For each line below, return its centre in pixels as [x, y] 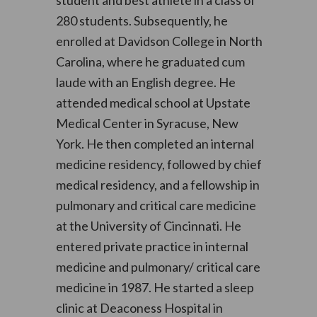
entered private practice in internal [152, 246]
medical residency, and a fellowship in [157, 185]
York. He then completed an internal [155, 144]
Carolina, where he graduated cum [150, 62]
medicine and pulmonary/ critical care [158, 267]
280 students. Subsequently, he [142, 21]
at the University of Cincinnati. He [148, 226]
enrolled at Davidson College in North [159, 41]
